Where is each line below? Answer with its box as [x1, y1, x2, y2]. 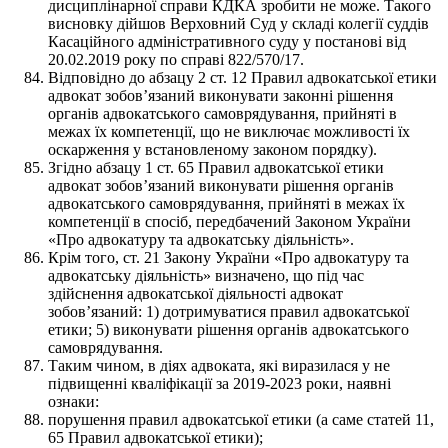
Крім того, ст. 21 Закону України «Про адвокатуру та [48, 248, 409, 266]
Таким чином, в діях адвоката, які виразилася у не [48, 356, 390, 374]
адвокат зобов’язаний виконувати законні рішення [48, 86, 393, 104]
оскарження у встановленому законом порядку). [48, 140, 377, 158]
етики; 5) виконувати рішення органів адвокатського [48, 320, 409, 338]
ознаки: [48, 392, 99, 410]
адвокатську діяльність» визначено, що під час [48, 266, 364, 284]
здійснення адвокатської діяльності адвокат [48, 284, 343, 302]
